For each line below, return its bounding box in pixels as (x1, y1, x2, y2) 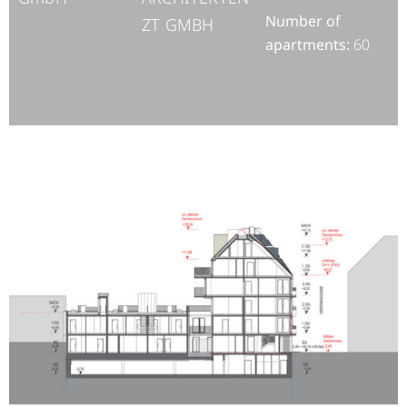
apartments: (265, 34, 350, 55)
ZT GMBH (142, 13, 214, 35)
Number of (265, 10, 341, 31)
